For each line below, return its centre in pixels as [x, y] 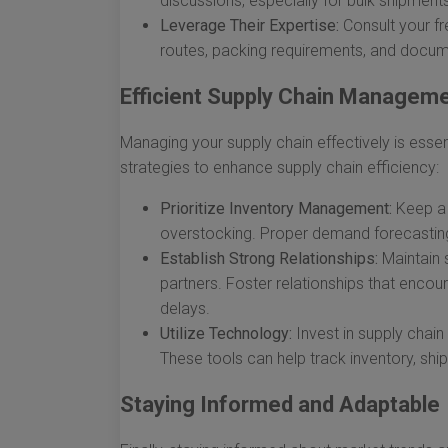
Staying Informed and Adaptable [280, 404]
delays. [185, 308]
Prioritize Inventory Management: [276, 208]
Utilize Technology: [226, 333]
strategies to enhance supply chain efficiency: [279, 167]
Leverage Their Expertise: [249, 25]
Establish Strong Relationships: [269, 258]
